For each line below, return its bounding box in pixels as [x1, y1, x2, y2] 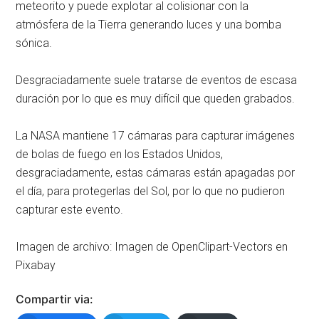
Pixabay [16, 258, 56, 272]
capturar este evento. [16, 202, 124, 216]
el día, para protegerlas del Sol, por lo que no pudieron [16, 184, 286, 198]
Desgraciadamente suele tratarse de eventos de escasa [16, 73, 298, 87]
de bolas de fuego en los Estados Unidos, [16, 147, 224, 161]
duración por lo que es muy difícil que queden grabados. [16, 91, 296, 105]
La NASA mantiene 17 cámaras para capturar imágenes [16, 128, 296, 142]
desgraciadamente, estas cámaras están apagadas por [16, 165, 296, 179]
